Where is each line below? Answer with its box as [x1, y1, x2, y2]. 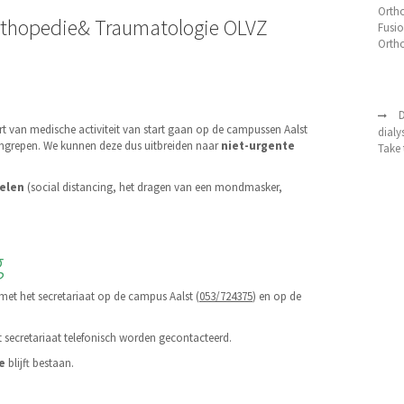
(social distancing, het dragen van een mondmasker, [24, 179, 282, 196]
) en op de [252, 289, 301, 305]
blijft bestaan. [5, 355, 74, 372]
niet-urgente [221, 138, 295, 154]
